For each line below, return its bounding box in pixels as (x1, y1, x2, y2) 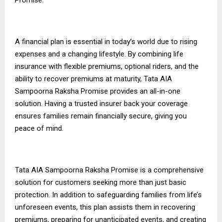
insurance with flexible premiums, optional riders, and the (15, 61, 199, 71)
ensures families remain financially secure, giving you (15, 111, 187, 120)
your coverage (139, 99, 188, 108)
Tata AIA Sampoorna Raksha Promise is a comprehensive (15, 165, 204, 174)
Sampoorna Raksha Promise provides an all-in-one (15, 86, 180, 96)
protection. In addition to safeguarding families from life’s (15, 190, 202, 199)
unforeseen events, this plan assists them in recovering (15, 202, 195, 212)
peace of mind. (15, 123, 63, 133)
